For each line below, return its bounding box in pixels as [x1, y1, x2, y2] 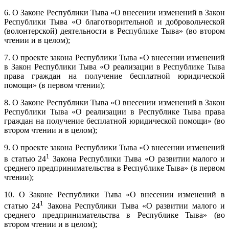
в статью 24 [4, 154, 47, 164]
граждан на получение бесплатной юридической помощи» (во [4, 116, 225, 125]
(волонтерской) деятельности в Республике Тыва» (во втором [4, 26, 225, 35]
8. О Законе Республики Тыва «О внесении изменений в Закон [4, 98, 225, 107]
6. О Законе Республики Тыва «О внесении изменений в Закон [4, 8, 225, 17]
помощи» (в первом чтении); [4, 80, 105, 89]
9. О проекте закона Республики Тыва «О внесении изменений [4, 143, 225, 152]
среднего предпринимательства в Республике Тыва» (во [4, 211, 225, 220]
